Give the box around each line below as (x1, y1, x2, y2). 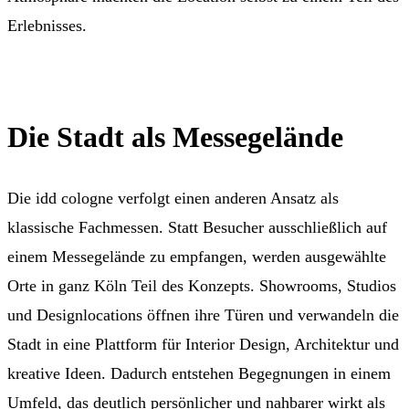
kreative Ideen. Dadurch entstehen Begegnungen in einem (7, 363, 391, 383)
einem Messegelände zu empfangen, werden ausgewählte (7, 246, 386, 266)
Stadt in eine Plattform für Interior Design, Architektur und (7, 334, 399, 353)
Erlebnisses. (7, 16, 87, 35)
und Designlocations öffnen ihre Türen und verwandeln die (7, 305, 399, 324)
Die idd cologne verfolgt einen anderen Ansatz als (7, 188, 339, 207)
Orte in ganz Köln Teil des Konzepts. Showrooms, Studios (7, 276, 396, 295)
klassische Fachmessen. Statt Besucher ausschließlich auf (7, 217, 387, 236)
